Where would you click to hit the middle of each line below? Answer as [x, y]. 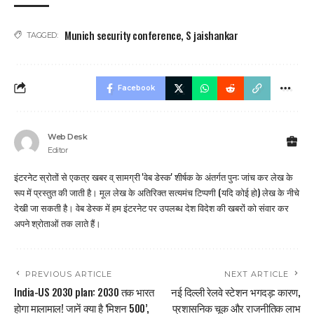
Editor [57, 150]
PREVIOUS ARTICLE [69, 274]
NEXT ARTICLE [256, 274]
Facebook [136, 88]
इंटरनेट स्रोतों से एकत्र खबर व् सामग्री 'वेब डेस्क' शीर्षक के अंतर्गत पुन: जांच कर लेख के [153, 176]
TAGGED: [42, 35]
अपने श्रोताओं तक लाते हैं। [57, 223]
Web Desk [67, 136]
